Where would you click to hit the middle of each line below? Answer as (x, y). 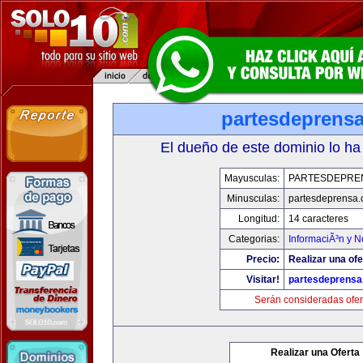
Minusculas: (253, 199)
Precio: (263, 259)
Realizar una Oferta (315, 352)
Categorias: (254, 239)
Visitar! (263, 280)
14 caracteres (318, 219)
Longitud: (259, 219)
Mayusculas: (252, 178)
